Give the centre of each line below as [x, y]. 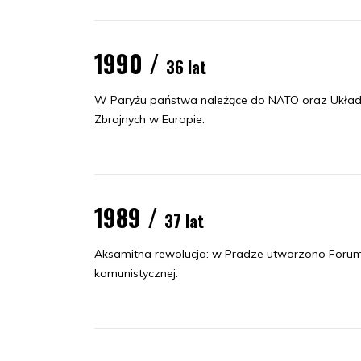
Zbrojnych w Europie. [149, 119]
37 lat [184, 220]
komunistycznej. [136, 273]
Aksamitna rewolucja [150, 253]
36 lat [186, 66]
